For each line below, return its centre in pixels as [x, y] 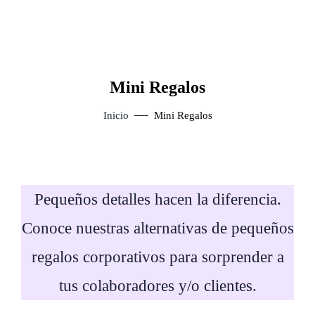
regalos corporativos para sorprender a [157, 257]
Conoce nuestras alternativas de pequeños [157, 228]
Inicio [116, 115]
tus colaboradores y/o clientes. [157, 286]
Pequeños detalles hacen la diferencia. [157, 199]
